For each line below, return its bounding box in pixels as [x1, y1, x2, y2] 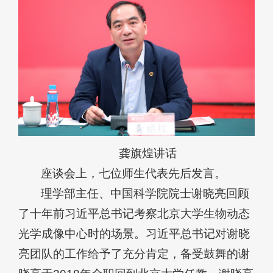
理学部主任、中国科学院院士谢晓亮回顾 [41, 187, 250, 200]
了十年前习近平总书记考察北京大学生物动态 [18, 207, 250, 221]
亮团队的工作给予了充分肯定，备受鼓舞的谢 [18, 247, 250, 261]
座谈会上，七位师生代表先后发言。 [41, 167, 227, 180]
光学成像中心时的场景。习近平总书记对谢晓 [18, 227, 250, 241]
